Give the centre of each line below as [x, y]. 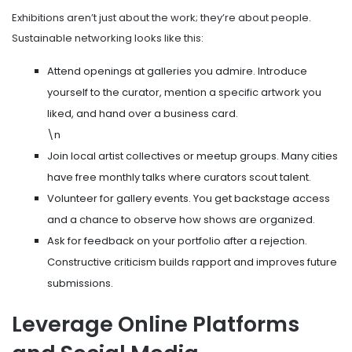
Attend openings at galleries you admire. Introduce [177, 71]
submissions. [80, 284]
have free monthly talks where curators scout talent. [179, 178]
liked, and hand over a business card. [143, 114]
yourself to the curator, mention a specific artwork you [184, 93]
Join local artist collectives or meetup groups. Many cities [192, 156]
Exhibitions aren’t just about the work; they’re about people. [161, 18]
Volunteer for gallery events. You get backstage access [189, 199]
